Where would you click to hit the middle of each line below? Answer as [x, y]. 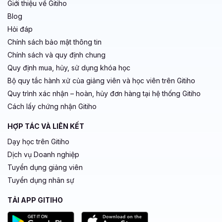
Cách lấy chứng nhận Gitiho [52, 106]
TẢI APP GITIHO [35, 200]
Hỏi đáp [20, 29]
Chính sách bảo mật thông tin [55, 42]
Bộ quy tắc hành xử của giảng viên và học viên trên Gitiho [101, 80]
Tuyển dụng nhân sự [41, 180]
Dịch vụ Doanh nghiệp [43, 154]
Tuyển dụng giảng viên [45, 167]
